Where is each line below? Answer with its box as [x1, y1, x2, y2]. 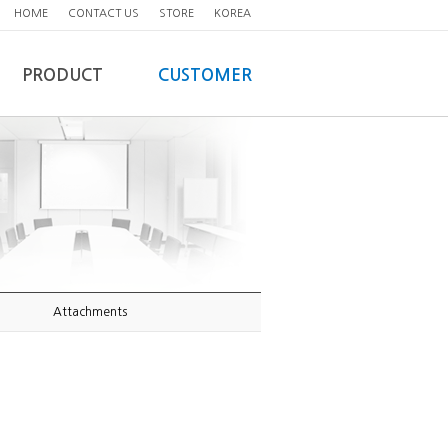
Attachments [52, 306, 127, 318]
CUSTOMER [158, 67, 252, 84]
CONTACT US [68, 8, 139, 19]
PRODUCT [22, 67, 103, 84]
